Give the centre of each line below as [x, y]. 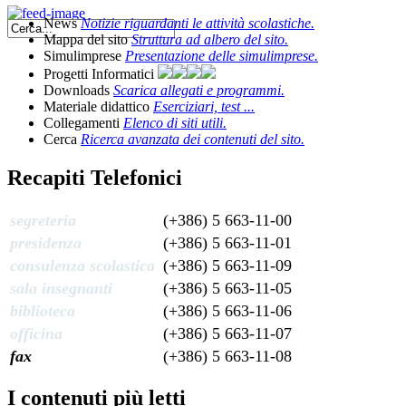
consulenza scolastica [82, 265]
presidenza [46, 242]
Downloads [78, 90]
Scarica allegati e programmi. [199, 90]
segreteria [43, 220]
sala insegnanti [61, 288]
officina [36, 333]
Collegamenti [83, 122]
